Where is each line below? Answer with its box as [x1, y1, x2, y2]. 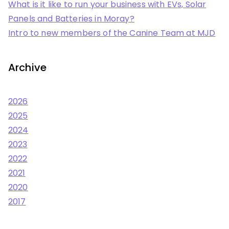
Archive [8, 60, 47, 75]
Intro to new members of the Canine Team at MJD [8, 27, 216, 39]
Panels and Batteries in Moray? [8, 13, 134, 25]
